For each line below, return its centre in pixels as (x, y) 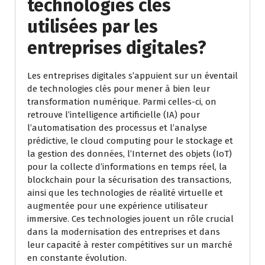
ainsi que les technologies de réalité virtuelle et (125, 193)
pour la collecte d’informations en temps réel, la (127, 167)
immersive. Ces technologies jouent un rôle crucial (130, 219)
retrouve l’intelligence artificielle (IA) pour (114, 115)
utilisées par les (93, 27)
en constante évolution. (77, 258)
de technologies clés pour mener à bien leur (119, 89)
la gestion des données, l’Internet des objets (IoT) (130, 154)
